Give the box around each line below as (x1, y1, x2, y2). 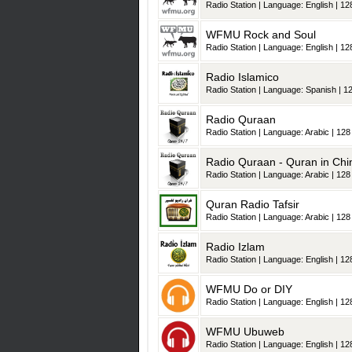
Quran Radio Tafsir (206, 198, 299, 211)
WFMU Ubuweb (206, 325, 284, 339)
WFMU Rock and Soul (206, 28, 316, 42)
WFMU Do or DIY (206, 283, 292, 296)
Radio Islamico (206, 71, 279, 84)
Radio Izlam (206, 240, 265, 254)
